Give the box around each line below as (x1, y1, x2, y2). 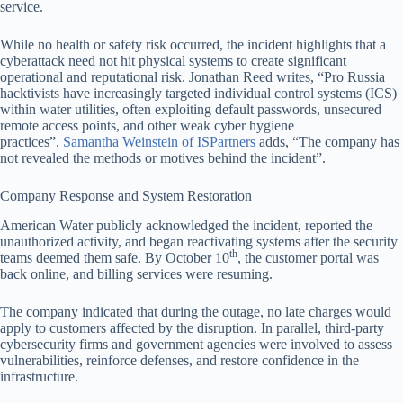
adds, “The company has (255, 133, 399, 149)
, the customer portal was (237, 249, 379, 265)
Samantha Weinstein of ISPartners (63, 133, 255, 149)
